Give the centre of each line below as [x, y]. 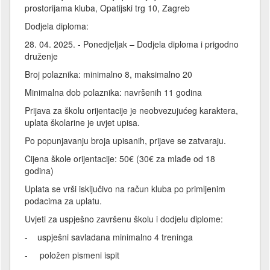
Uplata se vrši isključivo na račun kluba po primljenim [125, 188]
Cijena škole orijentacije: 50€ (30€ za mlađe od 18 [120, 158]
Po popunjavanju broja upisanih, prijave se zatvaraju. [125, 140]
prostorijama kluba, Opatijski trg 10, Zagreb [107, 8]
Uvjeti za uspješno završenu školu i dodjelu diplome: [124, 218]
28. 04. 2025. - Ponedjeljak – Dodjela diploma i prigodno [132, 44]
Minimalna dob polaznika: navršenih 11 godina [113, 92]
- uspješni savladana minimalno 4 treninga [109, 237]
